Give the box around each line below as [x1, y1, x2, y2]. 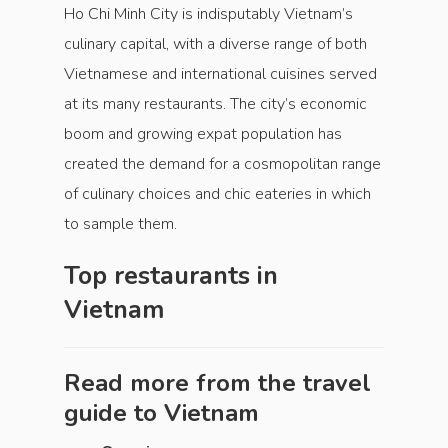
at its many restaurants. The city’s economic [64, 93, 367, 115]
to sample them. [64, 213, 177, 235]
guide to [64, 397, 164, 429]
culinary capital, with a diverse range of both [64, 33, 367, 55]
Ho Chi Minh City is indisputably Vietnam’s [64, 3, 353, 25]
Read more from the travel [64, 367, 371, 399]
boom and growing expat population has [64, 123, 342, 145]
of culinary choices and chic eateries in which [64, 183, 371, 205]
